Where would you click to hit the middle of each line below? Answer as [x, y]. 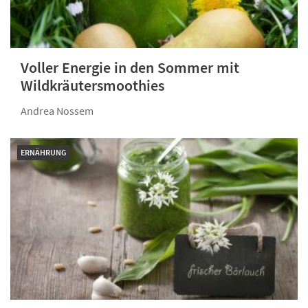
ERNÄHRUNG [44, 153]
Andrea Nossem [57, 111]
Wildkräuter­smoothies [92, 86]
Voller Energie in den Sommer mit [130, 68]
